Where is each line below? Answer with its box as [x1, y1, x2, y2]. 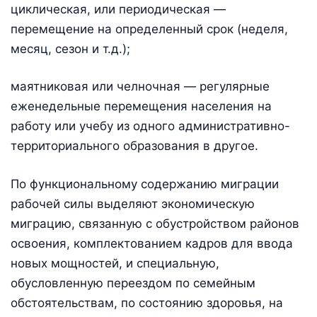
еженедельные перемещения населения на [11, 99, 272, 114]
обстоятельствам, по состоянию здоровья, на [11, 296, 283, 310]
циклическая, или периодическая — [11, 1, 226, 16]
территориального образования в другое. [11, 139, 258, 154]
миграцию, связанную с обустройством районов [11, 217, 299, 231]
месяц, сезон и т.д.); [11, 41, 130, 56]
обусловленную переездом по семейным [11, 276, 255, 290]
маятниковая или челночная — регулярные [11, 79, 270, 94]
